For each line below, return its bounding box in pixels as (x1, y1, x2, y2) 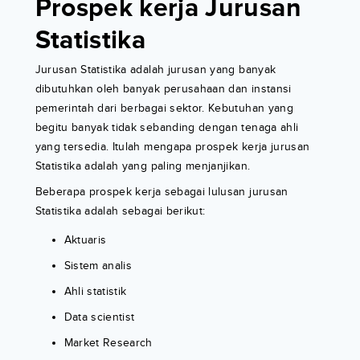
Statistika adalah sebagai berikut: (35, 204, 206, 219)
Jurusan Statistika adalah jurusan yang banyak (35, 63, 276, 77)
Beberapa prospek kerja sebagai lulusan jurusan (35, 185, 288, 199)
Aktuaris (63, 233, 107, 247)
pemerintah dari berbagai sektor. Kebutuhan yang (35, 101, 293, 116)
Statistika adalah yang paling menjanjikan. (35, 159, 251, 174)
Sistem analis (63, 259, 133, 273)
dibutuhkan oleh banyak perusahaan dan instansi (35, 82, 292, 96)
